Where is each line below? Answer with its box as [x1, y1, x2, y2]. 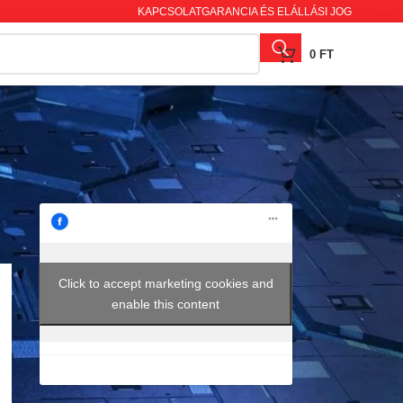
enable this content [112, 297, 220, 312]
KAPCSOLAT [137, 4, 201, 18]
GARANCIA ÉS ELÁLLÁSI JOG [201, 4, 352, 18]
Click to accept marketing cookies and [58, 276, 273, 291]
